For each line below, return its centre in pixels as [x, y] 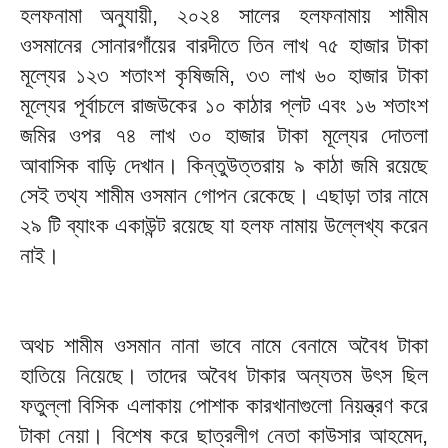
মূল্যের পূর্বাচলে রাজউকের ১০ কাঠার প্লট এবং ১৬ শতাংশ [224, 106]
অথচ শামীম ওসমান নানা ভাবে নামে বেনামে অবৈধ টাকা [224, 346]
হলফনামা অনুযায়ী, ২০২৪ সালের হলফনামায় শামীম [224, 16]
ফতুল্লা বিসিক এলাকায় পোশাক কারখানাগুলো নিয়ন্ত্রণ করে [224, 406]
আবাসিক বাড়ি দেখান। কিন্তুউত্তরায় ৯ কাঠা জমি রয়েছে [224, 166]
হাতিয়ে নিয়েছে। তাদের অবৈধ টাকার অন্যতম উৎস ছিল [224, 376]
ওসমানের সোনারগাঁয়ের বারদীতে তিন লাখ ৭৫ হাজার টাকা [224, 46]
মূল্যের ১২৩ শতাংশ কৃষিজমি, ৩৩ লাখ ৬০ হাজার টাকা [224, 76]
